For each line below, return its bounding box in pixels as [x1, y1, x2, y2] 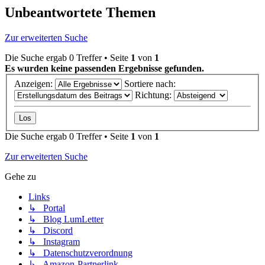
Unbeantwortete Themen [5, 5, 156, 21]
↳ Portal [28, 202, 65, 213]
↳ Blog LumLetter [28, 214, 104, 224]
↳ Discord [28, 225, 73, 235]
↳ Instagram [28, 236, 80, 247]
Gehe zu [5, 171, 36, 182]
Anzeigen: [14, 78, 55, 89]
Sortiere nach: [124, 78, 178, 89]
